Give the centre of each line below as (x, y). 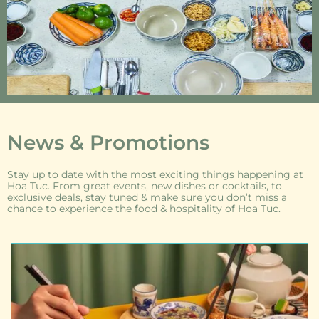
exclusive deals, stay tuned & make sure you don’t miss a (147, 198)
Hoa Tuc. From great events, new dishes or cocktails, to (145, 186)
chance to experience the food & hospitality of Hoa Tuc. (144, 209)
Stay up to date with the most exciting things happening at (155, 175)
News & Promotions (108, 143)
